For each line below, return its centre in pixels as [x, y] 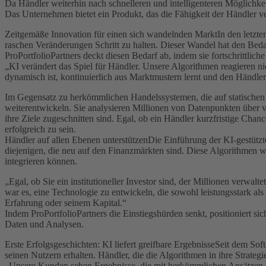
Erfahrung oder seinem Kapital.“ [66, 202]
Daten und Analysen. [44, 224]
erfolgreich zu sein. [40, 129]
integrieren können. [41, 161]
